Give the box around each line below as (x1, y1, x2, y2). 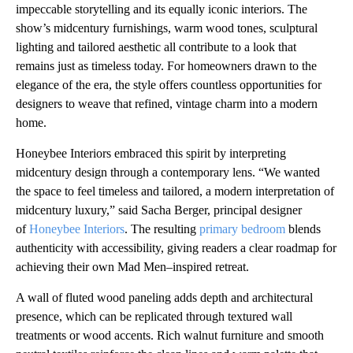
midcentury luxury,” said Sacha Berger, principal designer (16, 203, 302, 217)
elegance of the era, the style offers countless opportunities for (16, 77, 321, 91)
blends (285, 221, 321, 236)
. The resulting (124, 221, 199, 236)
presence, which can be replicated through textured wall (16, 309, 292, 323)
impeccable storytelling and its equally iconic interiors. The (16, 2, 307, 16)
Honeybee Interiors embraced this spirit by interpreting (16, 146, 286, 160)
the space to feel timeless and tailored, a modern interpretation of (16, 184, 334, 198)
